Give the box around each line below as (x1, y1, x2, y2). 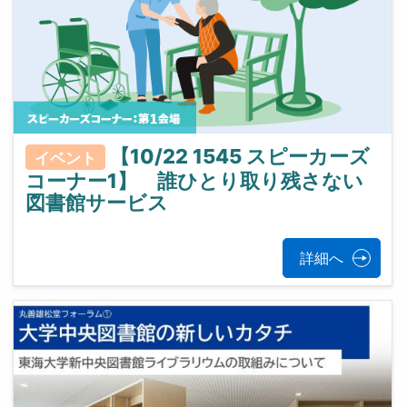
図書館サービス (25, 190, 168, 214)
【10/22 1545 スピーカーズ (109, 144, 370, 168)
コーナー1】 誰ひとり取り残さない (25, 168, 363, 193)
